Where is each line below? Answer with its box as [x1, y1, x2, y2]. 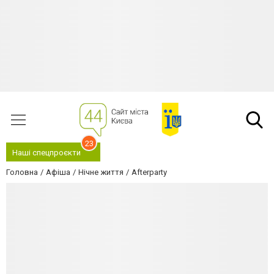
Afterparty [131, 168, 167, 177]
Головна [6, 168, 38, 177]
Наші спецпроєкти [12, 148, 81, 157]
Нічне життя [78, 168, 124, 177]
